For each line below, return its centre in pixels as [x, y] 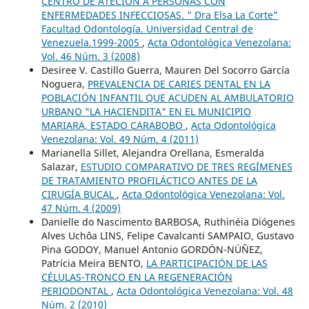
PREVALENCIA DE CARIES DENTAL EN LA [179, 83]
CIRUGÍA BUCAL [79, 194]
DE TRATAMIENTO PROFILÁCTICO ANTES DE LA [149, 180]
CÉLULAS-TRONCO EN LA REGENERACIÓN [137, 277]
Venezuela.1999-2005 [91, 42]
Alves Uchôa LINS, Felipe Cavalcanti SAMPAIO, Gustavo [167, 235]
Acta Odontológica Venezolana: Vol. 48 [205, 290]
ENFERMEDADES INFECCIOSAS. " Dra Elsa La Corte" [159, 14]
